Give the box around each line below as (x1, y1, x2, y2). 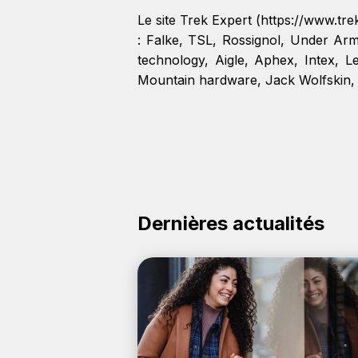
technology (137, 52, 205, 68)
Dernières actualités (137, 212, 324, 235)
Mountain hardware (137, 72, 257, 88)
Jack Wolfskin (265, 72, 351, 88)
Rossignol (222, 32, 281, 48)
